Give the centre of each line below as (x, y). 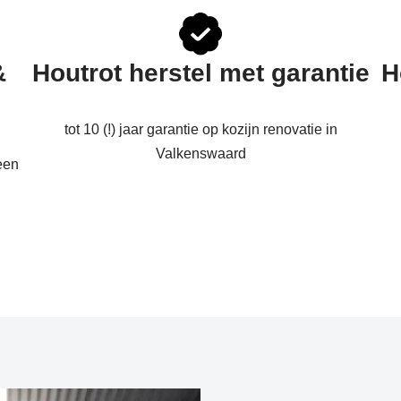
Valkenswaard (200, 154)
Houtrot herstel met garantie (200, 73)
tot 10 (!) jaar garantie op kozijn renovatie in (200, 129)
